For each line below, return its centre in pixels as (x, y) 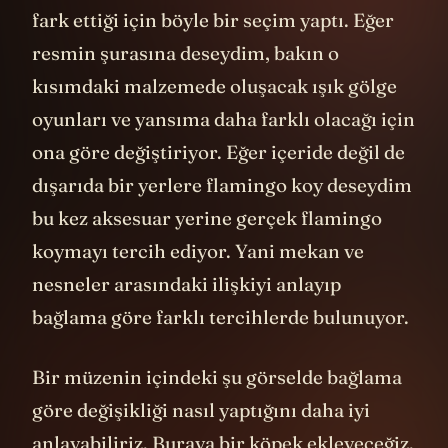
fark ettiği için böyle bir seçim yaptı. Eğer (213, 19)
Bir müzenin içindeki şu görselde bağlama (217, 376)
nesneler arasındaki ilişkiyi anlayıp (186, 283)
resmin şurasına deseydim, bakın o (185, 52)
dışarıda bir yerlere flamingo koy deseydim (222, 184)
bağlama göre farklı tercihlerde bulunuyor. (222, 316)
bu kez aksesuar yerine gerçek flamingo (207, 217)
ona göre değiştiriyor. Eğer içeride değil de (218, 151)
